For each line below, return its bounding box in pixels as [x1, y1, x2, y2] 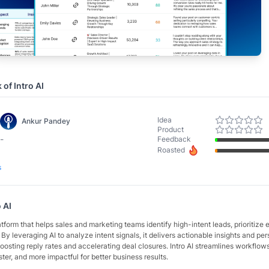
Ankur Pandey [22, 116, 70, 125]
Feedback [157, 134, 191, 144]
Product [157, 125, 184, 134]
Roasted [157, 145, 185, 154]
